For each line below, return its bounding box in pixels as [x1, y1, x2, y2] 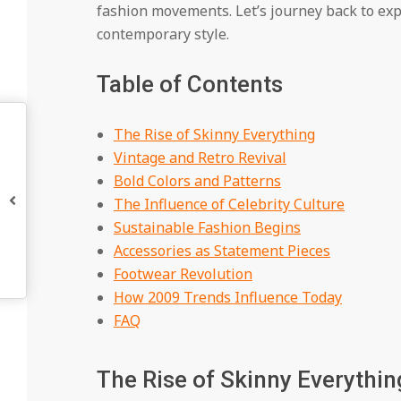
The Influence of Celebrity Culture [113, 194, 345, 215]
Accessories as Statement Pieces [113, 241, 330, 261]
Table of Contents [96, 71, 283, 98]
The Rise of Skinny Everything [113, 124, 315, 145]
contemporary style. [96, 24, 229, 45]
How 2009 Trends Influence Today [113, 287, 342, 308]
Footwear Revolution [113, 264, 252, 285]
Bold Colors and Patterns [113, 171, 281, 192]
